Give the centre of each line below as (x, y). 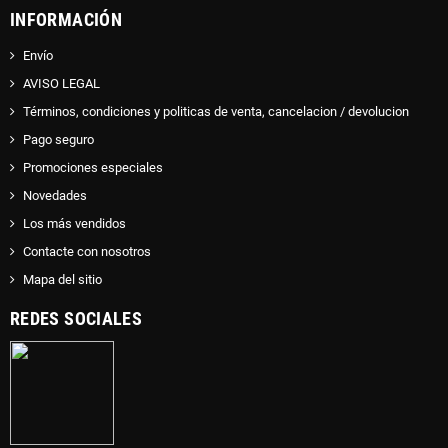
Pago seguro (58, 139)
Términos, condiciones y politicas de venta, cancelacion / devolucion (216, 111)
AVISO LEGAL (61, 83)
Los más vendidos (74, 223)
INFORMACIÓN (66, 19)
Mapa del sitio (62, 279)
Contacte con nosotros (87, 251)
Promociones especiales (93, 167)
